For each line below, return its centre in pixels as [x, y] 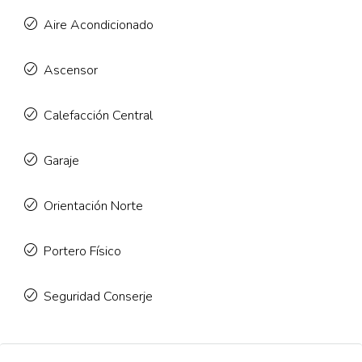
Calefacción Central [98, 116]
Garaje [61, 161]
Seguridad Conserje [98, 297]
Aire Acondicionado [99, 25]
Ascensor [71, 70]
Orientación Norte [93, 206]
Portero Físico [82, 251]
